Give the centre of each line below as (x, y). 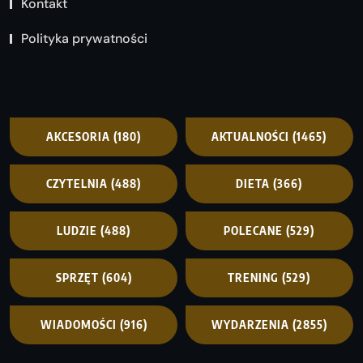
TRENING (254, 277)
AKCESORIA (79, 136)
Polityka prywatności (84, 39)
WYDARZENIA (250, 324)
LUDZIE (77, 230)
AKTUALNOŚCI (251, 136)
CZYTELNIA (77, 183)
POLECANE (254, 230)
